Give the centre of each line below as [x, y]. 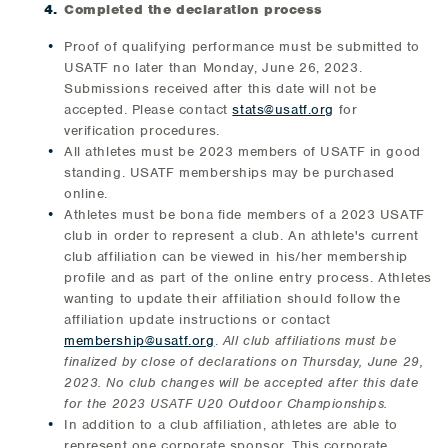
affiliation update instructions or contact [197, 319]
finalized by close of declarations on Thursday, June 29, [244, 361]
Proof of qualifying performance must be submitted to [242, 46]
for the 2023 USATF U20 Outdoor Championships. [226, 403]
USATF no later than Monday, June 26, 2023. [213, 67]
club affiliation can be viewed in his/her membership [236, 256]
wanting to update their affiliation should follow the [232, 298]
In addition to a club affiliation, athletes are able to [231, 424]
